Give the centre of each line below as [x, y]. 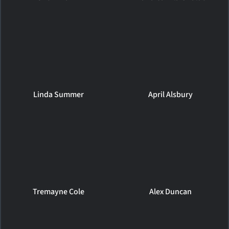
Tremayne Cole [58, 191]
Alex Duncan [171, 191]
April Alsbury [171, 94]
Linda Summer [58, 94]
